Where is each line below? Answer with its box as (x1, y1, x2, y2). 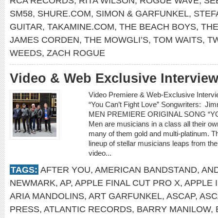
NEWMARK (10, 178, 55, 188)
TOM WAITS (153, 35, 202, 45)
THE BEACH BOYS (119, 21, 196, 32)
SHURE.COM (37, 8, 91, 18)
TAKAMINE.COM (47, 21, 114, 32)
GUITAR (10, 21, 42, 32)
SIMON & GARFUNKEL (96, 8, 189, 18)
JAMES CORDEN (10, 35, 79, 45)
